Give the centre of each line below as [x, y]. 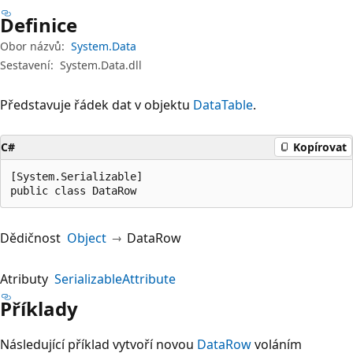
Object [87, 238]
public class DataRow [73, 190]
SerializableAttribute [115, 279]
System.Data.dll [101, 65]
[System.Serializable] [76, 176]
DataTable [223, 104]
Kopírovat [320, 147]
